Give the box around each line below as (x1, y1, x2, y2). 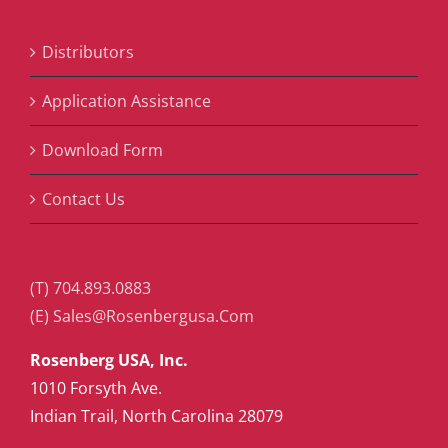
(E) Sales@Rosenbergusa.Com (30, 305, 254, 327)
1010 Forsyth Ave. (30, 377, 162, 399)
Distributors (42, 41, 134, 63)
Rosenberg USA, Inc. (30, 349, 188, 371)
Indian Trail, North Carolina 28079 (30, 405, 283, 427)
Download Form (42, 139, 163, 161)
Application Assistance (42, 90, 211, 112)
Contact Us (42, 188, 125, 210)
